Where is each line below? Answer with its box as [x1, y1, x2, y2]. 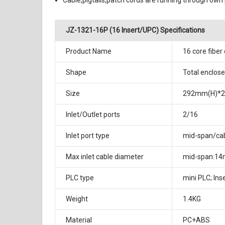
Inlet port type [66, 132, 110, 140]
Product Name [66, 47, 112, 56]
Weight [66, 195, 88, 203]
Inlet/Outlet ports [66, 110, 121, 119]
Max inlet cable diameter [66, 153, 144, 161]
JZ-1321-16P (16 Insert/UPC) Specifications [66, 26, 205, 35]
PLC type [66, 174, 94, 182]
